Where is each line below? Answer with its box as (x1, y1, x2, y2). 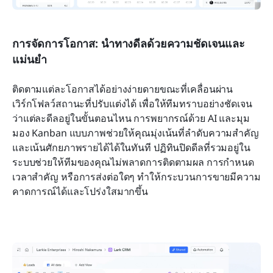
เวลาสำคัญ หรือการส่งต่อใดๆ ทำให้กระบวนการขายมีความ (12, 170, 261, 184)
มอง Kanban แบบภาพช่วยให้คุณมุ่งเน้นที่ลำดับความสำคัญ (12, 126, 259, 140)
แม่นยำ (12, 52, 47, 67)
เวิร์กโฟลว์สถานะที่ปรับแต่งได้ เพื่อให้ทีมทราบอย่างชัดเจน (12, 97, 252, 111)
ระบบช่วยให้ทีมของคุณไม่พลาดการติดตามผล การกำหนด (12, 155, 254, 169)
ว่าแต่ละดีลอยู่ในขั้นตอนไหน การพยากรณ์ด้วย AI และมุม (12, 112, 250, 126)
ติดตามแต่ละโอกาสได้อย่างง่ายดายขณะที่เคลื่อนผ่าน (12, 82, 233, 96)
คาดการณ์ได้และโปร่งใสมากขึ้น (12, 185, 149, 199)
